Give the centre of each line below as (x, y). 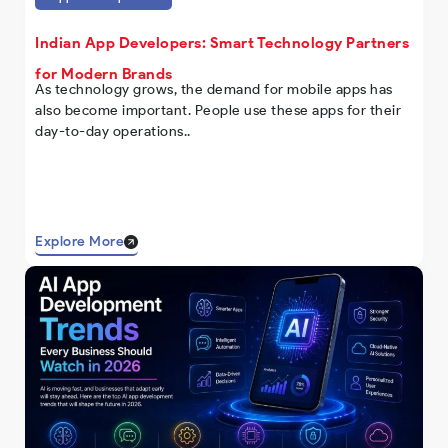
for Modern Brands (104, 74)
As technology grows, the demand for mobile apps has (214, 90)
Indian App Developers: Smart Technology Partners (222, 43)
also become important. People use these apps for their (218, 111)
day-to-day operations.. (113, 132)
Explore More (79, 242)
